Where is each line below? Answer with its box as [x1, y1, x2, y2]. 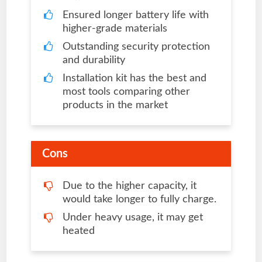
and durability [62, 54, 125, 65]
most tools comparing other [62, 86, 190, 97]
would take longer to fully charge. [62, 194, 216, 205]
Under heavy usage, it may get [62, 212, 203, 223]
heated [62, 226, 95, 237]
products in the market [62, 99, 168, 111]
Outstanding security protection [62, 41, 210, 52]
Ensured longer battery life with [62, 9, 209, 20]
